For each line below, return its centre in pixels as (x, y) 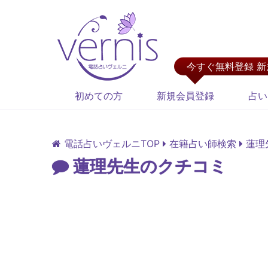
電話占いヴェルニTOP (112, 144)
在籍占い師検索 (203, 144)
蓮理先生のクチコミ (148, 166)
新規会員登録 (185, 96)
